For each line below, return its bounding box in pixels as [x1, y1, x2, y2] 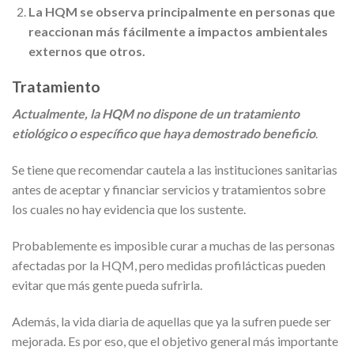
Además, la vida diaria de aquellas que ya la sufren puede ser [12, 313, 331, 329]
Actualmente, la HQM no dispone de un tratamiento [12, 106, 299, 122]
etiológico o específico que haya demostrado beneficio [12, 126, 315, 141]
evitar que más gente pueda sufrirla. [12, 277, 202, 293]
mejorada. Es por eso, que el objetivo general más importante [12, 333, 338, 348]
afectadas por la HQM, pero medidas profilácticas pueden [12, 258, 326, 273]
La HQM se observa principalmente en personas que [28, 4, 335, 20]
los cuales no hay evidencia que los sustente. [12, 201, 246, 217]
